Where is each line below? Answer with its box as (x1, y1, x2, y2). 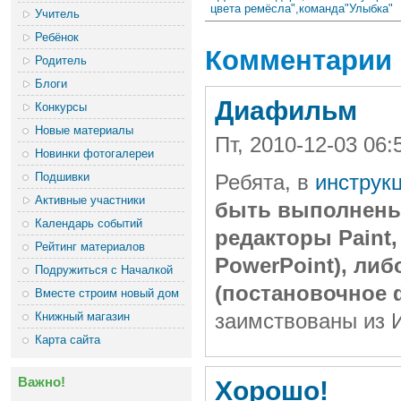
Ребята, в (214, 171, 315, 195)
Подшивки (35, 169, 90, 183)
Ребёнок (35, 30, 80, 44)
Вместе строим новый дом (35, 286, 180, 300)
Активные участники (35, 192, 146, 207)
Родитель (35, 53, 88, 67)
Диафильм (214, 96, 357, 126)
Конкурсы (35, 99, 88, 114)
